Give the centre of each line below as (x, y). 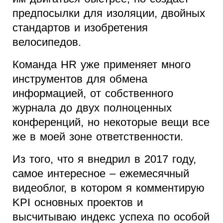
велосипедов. (47, 42)
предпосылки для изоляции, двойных (109, 13)
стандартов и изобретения (80, 28)
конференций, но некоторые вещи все (111, 122)
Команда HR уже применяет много (102, 65)
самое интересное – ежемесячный (101, 174)
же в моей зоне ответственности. (98, 137)
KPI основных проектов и (78, 203)
